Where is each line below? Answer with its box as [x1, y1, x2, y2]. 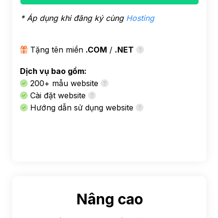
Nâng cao [76, 190, 143, 208]
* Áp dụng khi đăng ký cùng [20, 13, 127, 23]
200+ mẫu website [27, 78, 101, 89]
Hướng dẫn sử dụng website [27, 103, 136, 113]
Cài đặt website [27, 91, 88, 101]
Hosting [126, 13, 155, 23]
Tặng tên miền [27, 45, 86, 55]
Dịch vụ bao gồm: [19, 66, 87, 76]
